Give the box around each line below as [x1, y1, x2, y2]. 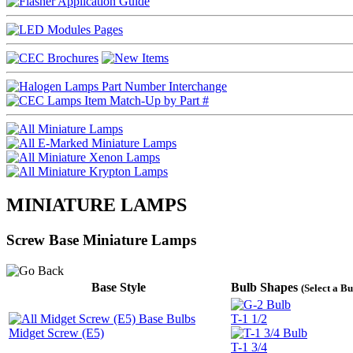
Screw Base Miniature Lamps [6, 231, 196, 248]
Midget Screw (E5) [9, 325, 104, 340]
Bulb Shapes [231, 280, 301, 294]
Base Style [91, 280, 146, 294]
